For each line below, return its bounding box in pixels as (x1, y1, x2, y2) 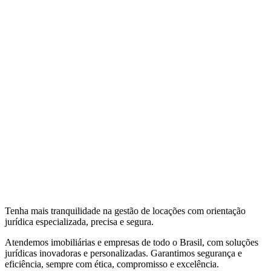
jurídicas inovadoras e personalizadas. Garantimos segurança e (5, 247, 242, 258)
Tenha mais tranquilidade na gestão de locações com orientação (5, 205, 246, 216)
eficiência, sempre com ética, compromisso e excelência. (5, 258, 219, 269)
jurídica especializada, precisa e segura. (5, 216, 154, 227)
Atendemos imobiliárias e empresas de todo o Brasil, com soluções (5, 237, 258, 247)
